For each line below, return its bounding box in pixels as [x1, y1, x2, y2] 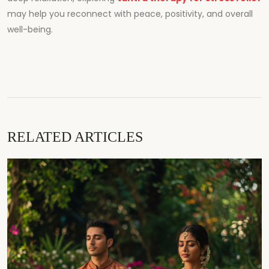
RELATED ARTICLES [7, 128, 143, 145]
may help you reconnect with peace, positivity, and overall [7, 7, 253, 20]
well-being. [7, 23, 53, 35]
